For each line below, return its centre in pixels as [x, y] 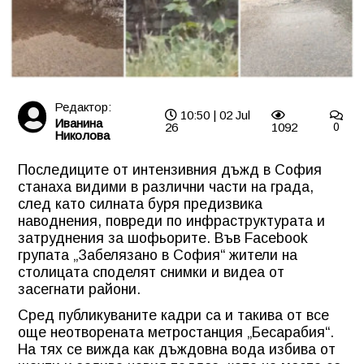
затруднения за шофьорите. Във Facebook [163, 238]
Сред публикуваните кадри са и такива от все [173, 315]
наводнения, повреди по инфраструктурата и [171, 221]
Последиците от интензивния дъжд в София [170, 169]
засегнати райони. [79, 289]
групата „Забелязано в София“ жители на [158, 255]
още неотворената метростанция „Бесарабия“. [176, 332]
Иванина [79, 123]
